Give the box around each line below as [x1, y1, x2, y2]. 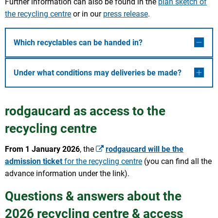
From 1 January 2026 [5, 144, 80, 154]
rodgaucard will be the [106, 144, 183, 154]
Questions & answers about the [5, 188, 182, 203]
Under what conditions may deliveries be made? [14, 68, 182, 78]
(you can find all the [142, 156, 212, 166]
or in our [71, 9, 103, 19]
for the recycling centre [64, 156, 142, 166]
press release [103, 9, 148, 19]
